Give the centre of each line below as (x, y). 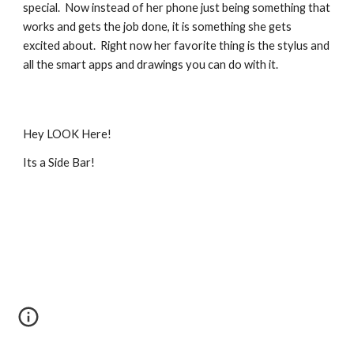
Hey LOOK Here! (68, 134)
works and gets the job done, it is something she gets (158, 26)
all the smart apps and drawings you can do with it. (151, 64)
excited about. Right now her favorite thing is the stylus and (177, 45)
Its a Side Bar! (59, 162)
